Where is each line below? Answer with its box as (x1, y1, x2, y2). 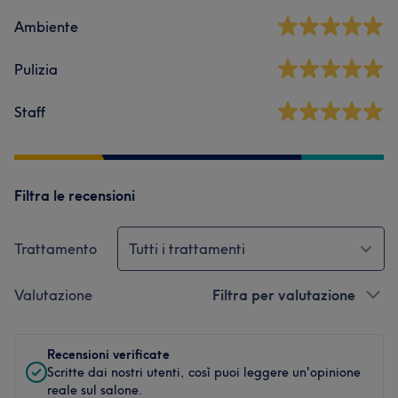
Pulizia (14, 60, 58, 78)
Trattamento (14, 240, 97, 258)
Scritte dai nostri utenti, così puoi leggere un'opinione (47, 364, 361, 380)
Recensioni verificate (47, 346, 170, 362)
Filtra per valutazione (212, 286, 355, 304)
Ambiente (14, 18, 78, 36)
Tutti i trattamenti (129, 240, 245, 258)
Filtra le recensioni (14, 187, 135, 204)
